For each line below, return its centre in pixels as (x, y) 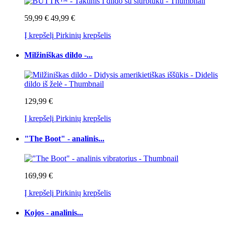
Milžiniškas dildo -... (59, 55)
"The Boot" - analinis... (64, 138)
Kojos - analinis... (54, 213)
